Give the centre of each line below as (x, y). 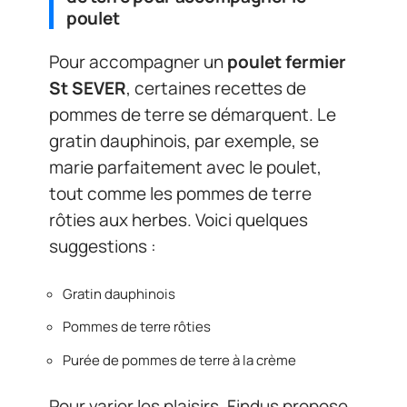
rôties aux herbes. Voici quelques (179, 220)
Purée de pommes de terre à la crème (179, 360)
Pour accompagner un (138, 62)
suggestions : (103, 247)
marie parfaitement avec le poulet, (185, 168)
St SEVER (88, 89)
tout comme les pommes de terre (180, 194)
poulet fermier (287, 62)
